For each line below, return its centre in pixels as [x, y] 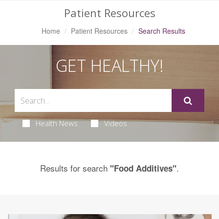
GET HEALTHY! [109, 66]
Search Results [162, 31]
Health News [56, 123]
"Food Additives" [143, 168]
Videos [115, 123]
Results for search [75, 168]
